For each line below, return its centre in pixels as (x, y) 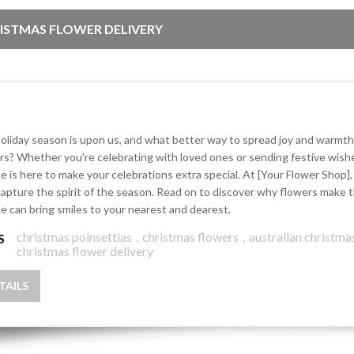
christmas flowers (190, 237)
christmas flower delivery (85, 251)
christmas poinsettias (74, 237)
